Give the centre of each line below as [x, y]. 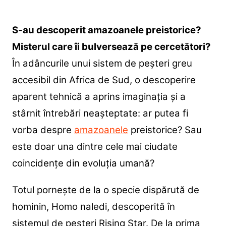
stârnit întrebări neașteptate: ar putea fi [100, 114]
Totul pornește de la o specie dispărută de [105, 190]
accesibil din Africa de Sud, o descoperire [104, 80]
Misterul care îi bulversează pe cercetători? [111, 47]
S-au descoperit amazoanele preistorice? [106, 30]
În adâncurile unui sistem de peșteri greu [102, 64]
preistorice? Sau [165, 130]
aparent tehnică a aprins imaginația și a [99, 97]
